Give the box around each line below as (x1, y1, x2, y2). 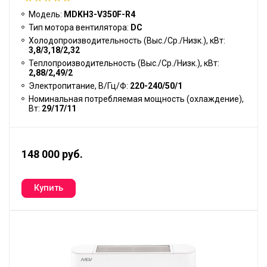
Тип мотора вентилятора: (29, 22, 131, 32)
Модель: (29, 9, 64, 19)
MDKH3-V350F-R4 (64, 9, 135, 19)
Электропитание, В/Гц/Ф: (29, 80, 130, 91)
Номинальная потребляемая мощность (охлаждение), (29, 94, 244, 104)
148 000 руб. (21, 147, 83, 160)
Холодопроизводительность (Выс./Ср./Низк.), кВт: (29, 35, 225, 45)
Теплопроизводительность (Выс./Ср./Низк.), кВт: (29, 58, 219, 68)
